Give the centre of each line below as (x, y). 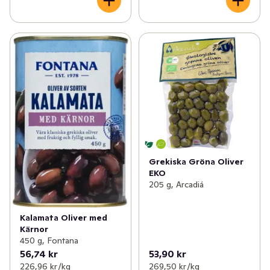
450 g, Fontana (49, 241)
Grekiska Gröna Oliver (196, 162)
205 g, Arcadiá (176, 185)
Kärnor (34, 229)
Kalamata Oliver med (64, 218)
